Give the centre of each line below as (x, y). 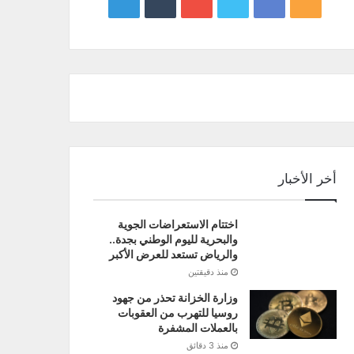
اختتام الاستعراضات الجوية (177, 224)
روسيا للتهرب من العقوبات (177, 313)
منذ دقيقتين (208, 272)
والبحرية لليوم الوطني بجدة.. (173, 239)
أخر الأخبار (307, 179)
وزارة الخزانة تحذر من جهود (175, 298)
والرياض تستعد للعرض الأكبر (173, 254)
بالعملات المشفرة (198, 328)
